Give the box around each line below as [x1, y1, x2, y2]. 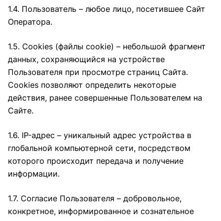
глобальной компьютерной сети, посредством [8, 143, 190, 153]
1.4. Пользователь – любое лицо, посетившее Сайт [8, 4, 205, 14]
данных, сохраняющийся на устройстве [8, 54, 165, 64]
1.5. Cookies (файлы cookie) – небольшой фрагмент [8, 41, 206, 51]
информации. [8, 169, 60, 179]
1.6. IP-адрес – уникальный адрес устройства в [8, 130, 191, 140]
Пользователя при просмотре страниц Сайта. [8, 67, 188, 77]
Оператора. [8, 17, 52, 27]
